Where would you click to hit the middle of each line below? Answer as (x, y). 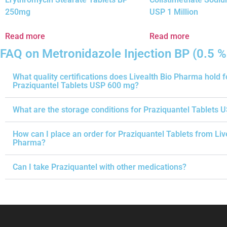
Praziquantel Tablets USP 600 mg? (76, 86)
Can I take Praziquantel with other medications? (100, 167)
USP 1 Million (174, 12)
